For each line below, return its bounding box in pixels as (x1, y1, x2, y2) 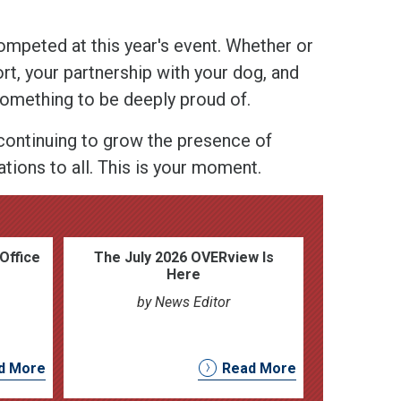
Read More (221, 359, 296, 377)
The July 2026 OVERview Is (93, 248, 274, 266)
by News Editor (137, 293, 230, 311)
